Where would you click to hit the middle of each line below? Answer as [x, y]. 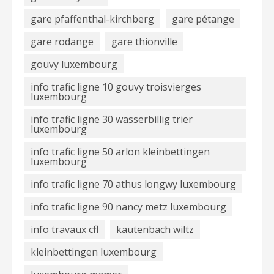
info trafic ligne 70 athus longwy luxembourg [133, 184]
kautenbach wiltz [155, 229]
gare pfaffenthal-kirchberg [92, 19]
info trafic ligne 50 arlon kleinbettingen [120, 151]
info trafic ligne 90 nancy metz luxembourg [128, 206]
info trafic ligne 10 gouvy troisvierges [116, 87]
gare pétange [203, 19]
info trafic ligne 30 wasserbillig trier [112, 119]
